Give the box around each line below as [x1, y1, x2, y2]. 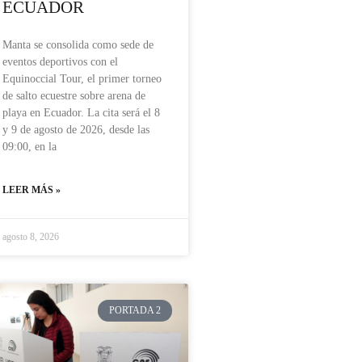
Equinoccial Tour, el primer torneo [2, 73, 162, 86]
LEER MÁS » [2, 184, 61, 196]
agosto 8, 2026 [2, 231, 59, 243]
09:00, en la [2, 141, 57, 154]
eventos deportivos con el [2, 56, 118, 69]
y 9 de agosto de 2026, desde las [2, 124, 149, 137]
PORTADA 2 [109, 305, 162, 317]
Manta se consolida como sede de [2, 39, 154, 52]
